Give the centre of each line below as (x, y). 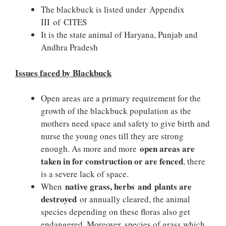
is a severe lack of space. (85, 174)
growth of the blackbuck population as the (116, 111)
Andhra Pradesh (69, 47)
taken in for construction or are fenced (112, 161)
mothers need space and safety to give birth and (125, 123)
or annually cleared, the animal (135, 199)
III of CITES (64, 22)
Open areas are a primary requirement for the (121, 98)
